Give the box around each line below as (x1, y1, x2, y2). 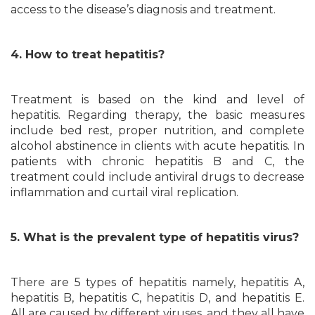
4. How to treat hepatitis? (11, 48, 165, 61)
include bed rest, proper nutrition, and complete (11, 124, 304, 137)
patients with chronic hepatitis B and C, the (11, 155, 304, 168)
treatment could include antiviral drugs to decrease (11, 170, 304, 184)
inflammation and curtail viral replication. (11, 186, 238, 199)
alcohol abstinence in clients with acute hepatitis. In (11, 139, 304, 153)
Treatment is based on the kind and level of (11, 93, 304, 106)
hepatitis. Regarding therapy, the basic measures (11, 108, 304, 122)
